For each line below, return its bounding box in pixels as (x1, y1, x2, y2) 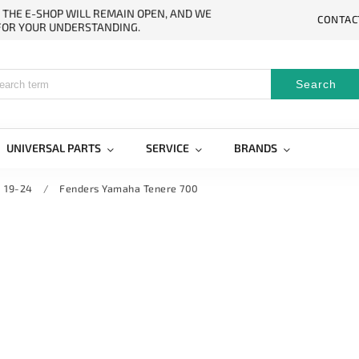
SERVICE (146, 141, 189, 155)
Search (295, 78, 337, 91)
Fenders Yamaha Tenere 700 (59, 182, 199, 195)
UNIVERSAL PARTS (6, 141, 101, 155)
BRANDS (234, 141, 277, 155)
